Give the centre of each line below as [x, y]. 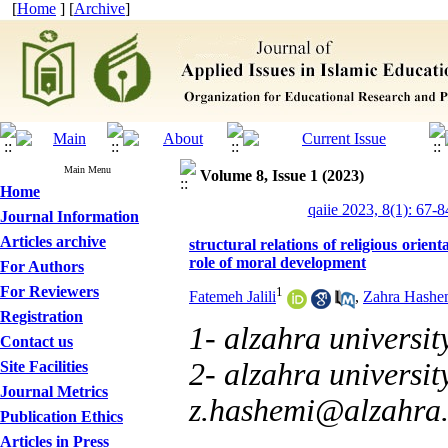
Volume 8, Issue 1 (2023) [282, 175]
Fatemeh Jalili [232, 297]
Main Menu [87, 169]
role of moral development [277, 262]
